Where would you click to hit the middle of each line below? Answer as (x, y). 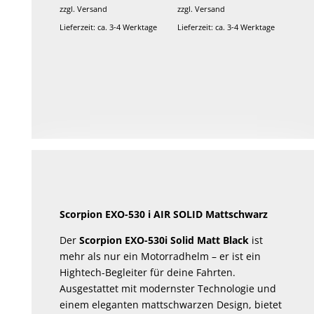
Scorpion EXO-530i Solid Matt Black (164, 240)
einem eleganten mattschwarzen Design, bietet (171, 304)
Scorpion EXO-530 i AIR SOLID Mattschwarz (164, 214)
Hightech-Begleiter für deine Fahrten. (148, 272)
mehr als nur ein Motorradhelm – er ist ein (161, 256)
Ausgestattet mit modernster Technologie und (168, 288)
